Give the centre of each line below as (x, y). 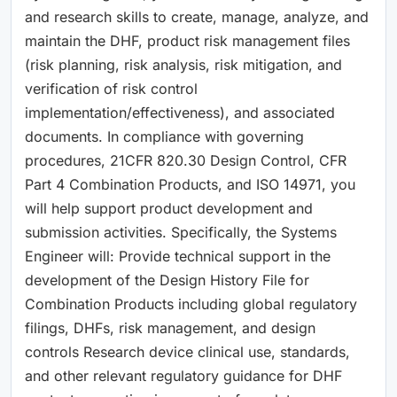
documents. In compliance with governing (164, 136)
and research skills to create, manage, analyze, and (197, 16)
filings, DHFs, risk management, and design (170, 327)
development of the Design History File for (167, 280)
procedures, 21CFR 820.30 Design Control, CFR (186, 160)
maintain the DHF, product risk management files (187, 40)
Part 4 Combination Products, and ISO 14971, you (190, 184)
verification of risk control (111, 88)
